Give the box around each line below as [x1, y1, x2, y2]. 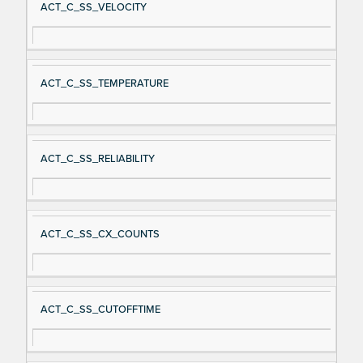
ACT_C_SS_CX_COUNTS [40, 227, 160, 241]
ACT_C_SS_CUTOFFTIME [40, 303, 160, 317]
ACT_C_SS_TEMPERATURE [40, 76, 169, 90]
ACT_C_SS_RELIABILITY [40, 152, 155, 165]
